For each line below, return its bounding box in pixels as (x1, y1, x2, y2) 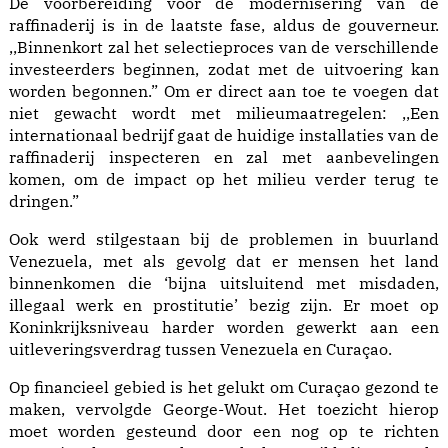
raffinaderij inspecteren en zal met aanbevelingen (9, 146, 439, 167)
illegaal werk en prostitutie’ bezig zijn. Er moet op (9, 294, 439, 315)
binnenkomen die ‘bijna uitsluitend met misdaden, (9, 272, 439, 293)
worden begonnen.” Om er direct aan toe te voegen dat (9, 80, 439, 101)
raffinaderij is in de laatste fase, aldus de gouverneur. (9, 14, 439, 35)
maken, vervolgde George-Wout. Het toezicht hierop (9, 398, 439, 419)
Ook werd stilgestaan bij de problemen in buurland (9, 228, 439, 249)
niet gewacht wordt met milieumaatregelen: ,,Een (9, 102, 439, 123)
